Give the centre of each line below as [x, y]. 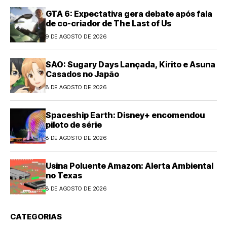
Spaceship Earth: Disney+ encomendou [125, 115]
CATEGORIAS [36, 216]
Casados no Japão [82, 74]
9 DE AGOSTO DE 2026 [76, 37]
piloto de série [74, 125]
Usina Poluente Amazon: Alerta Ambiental [129, 166]
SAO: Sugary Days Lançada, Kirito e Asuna [130, 65]
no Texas [64, 176]
